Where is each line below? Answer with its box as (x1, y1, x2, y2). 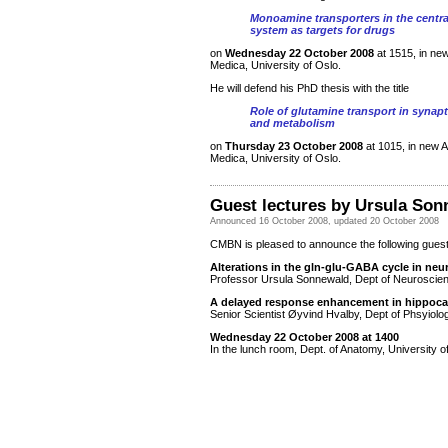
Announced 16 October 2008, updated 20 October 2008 (210, 216, 439, 227)
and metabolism (250, 117, 335, 130)
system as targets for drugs (250, 24, 395, 37)
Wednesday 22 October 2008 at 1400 (210, 331, 399, 344)
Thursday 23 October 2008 (225, 140, 366, 153)
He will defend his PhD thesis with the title (210, 82, 409, 95)
